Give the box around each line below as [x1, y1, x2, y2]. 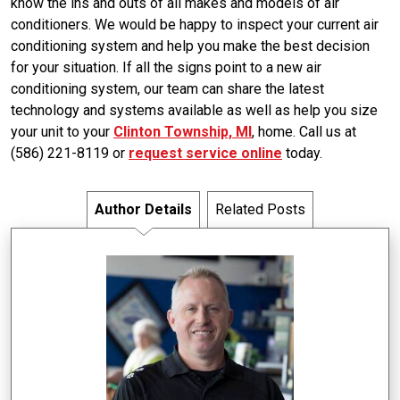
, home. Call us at [252, 123, 356, 140]
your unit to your [11, 123, 113, 140]
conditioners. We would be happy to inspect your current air [11, 16, 379, 33]
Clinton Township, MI [113, 123, 252, 140]
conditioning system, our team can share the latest [11, 80, 324, 97]
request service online [129, 145, 282, 162]
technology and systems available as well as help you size [11, 102, 378, 119]
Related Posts [215, 201, 305, 218]
